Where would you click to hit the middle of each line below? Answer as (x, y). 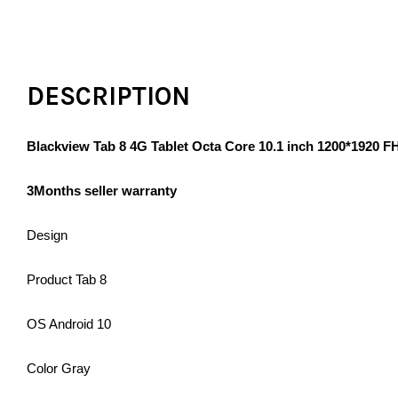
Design (47, 235)
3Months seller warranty (103, 191)
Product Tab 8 (67, 280)
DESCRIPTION (108, 96)
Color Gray (59, 369)
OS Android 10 (69, 324)
